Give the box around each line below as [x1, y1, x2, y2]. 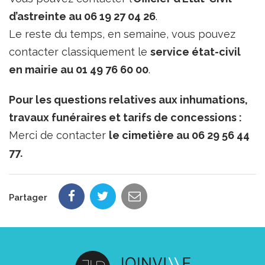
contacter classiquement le [9, 46, 150, 58]
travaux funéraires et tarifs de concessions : [9, 111, 242, 124]
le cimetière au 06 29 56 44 [109, 129, 250, 141]
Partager [9, 192, 47, 203]
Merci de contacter [9, 129, 109, 141]
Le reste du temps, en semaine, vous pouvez [9, 28, 235, 40]
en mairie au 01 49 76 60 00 [9, 63, 148, 76]
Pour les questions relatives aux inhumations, [9, 93, 248, 106]
